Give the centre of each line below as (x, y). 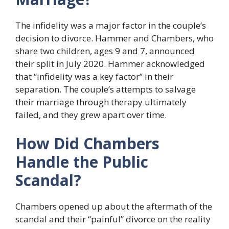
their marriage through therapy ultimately (101, 102)
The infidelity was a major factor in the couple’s (111, 26)
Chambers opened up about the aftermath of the (114, 206)
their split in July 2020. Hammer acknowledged (110, 64)
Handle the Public (82, 162)
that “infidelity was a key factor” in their (94, 77)
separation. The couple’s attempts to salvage (106, 89)
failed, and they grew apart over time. (91, 115)
